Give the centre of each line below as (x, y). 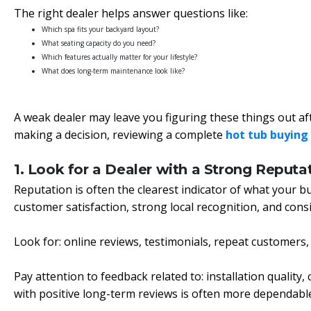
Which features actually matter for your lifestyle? (119, 57)
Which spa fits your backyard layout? (100, 29)
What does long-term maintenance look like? (113, 71)
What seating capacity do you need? (99, 43)
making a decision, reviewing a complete (120, 135)
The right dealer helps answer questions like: (131, 13)
